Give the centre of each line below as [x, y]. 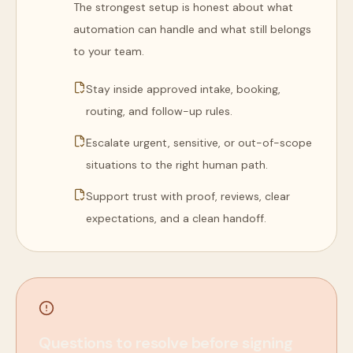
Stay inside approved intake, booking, [183, 89]
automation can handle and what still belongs [192, 29]
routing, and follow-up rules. [159, 111]
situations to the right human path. [177, 165]
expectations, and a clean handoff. [176, 218]
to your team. [109, 51]
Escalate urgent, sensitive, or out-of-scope [199, 143]
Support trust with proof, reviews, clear [188, 196]
